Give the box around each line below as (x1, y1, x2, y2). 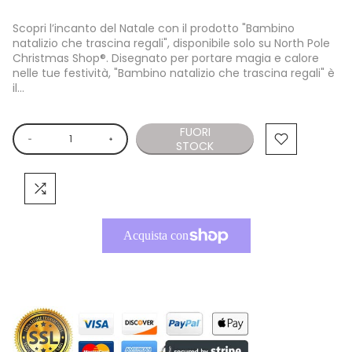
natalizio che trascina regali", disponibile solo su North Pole (13, 35, 330, 51)
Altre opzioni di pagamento (101, 263, 251, 279)
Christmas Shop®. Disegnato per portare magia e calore (13, 50, 319, 66)
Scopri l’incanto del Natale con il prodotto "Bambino (13, 20, 295, 36)
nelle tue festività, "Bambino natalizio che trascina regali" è (13, 65, 335, 81)
